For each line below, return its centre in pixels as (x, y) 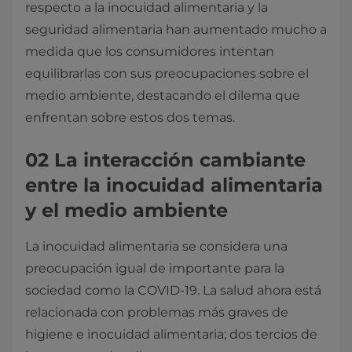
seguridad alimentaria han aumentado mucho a (176, 29)
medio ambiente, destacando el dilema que (163, 95)
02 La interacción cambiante (165, 160)
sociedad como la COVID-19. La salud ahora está (173, 290)
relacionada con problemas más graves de (157, 312)
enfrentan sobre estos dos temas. (130, 117)
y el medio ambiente (126, 210)
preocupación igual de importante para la (155, 268)
